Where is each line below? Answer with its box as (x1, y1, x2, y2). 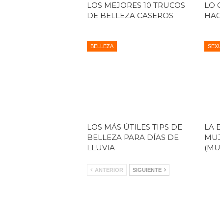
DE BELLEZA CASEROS (87, 11, 173, 21)
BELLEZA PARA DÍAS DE (87, 132, 179, 142)
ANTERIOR (93, 166, 123, 173)
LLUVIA (87, 142, 115, 152)
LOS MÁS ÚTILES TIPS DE (87, 122, 182, 132)
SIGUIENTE (133, 166, 163, 173)
